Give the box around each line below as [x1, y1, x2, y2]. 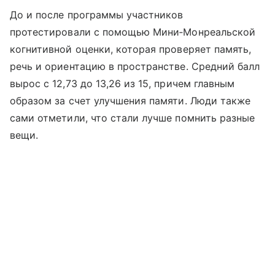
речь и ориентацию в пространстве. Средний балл [10, 60, 260, 73]
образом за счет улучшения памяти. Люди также [10, 95, 251, 107]
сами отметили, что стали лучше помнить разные [10, 112, 255, 125]
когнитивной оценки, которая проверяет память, [10, 43, 252, 56]
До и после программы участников [10, 9, 184, 21]
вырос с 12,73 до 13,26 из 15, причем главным [10, 77, 235, 90]
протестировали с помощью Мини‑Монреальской [10, 26, 256, 39]
